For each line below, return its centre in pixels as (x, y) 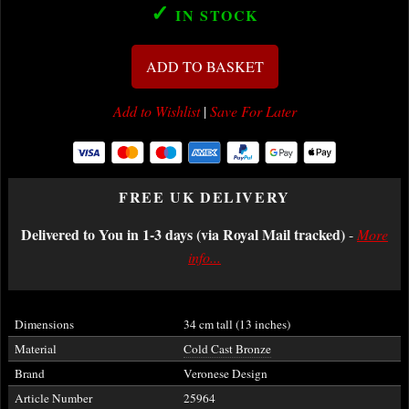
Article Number (53, 398)
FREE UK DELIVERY (204, 197)
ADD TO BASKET (204, 66)
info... (204, 257)
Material (35, 349)
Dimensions (44, 324)
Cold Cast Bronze (227, 349)
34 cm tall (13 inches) (236, 324)
